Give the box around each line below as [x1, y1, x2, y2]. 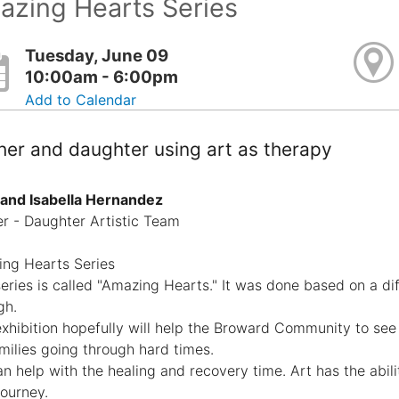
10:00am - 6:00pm [25, 66, 179, 87]
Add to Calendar [25, 90, 137, 109]
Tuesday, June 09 [25, 45, 169, 66]
